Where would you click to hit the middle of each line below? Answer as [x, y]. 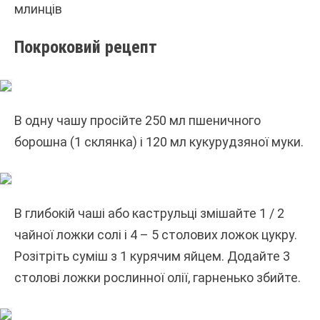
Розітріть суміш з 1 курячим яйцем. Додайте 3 [152, 256]
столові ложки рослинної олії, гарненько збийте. [157, 277]
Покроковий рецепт [86, 47]
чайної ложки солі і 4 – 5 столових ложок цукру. [156, 234]
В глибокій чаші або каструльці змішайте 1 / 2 [149, 213]
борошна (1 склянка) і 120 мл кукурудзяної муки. [159, 141]
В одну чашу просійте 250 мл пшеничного [137, 120]
